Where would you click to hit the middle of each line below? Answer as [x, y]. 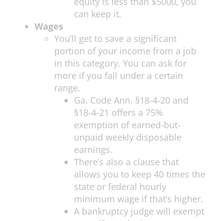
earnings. [93, 150]
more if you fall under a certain [119, 76]
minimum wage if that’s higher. [139, 199]
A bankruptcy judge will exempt [139, 211]
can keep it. [98, 14]
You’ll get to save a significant [115, 39]
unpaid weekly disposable [128, 137]
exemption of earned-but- [127, 125]
